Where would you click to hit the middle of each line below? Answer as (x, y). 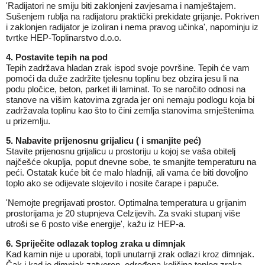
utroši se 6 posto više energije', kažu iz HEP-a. (96, 224)
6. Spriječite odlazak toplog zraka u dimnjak (96, 243)
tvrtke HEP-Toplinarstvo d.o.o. (64, 38)
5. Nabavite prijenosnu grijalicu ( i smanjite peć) (104, 140)
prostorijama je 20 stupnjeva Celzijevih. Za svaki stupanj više (123, 213)
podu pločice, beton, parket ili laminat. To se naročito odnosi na (126, 89)
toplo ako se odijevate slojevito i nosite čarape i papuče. (112, 183)
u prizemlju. (28, 121)
